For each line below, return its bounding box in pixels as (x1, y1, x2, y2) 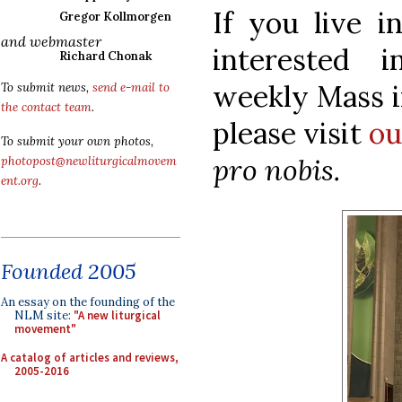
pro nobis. (213, 151, 340, 188)
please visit (213, 114, 369, 152)
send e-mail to (92, 80, 170, 95)
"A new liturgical (74, 308, 161, 323)
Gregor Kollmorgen (59, 9, 171, 24)
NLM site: (14, 308, 74, 323)
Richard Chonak (59, 48, 152, 64)
